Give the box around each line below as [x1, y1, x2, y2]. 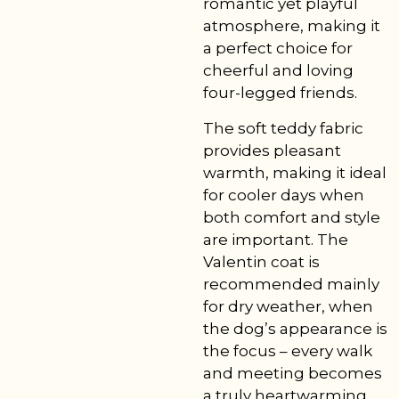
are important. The [203, 230, 349, 248]
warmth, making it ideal [203, 163, 387, 182]
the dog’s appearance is [203, 319, 388, 338]
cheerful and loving [203, 61, 354, 80]
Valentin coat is [203, 252, 321, 271]
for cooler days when [203, 185, 365, 204]
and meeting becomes [203, 363, 383, 382]
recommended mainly [203, 274, 380, 293]
